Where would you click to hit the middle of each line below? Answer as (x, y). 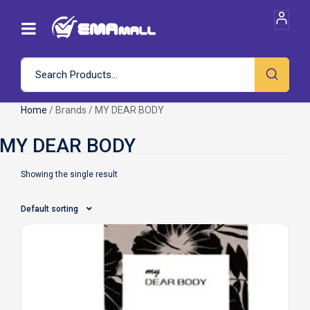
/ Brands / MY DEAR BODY (106, 110)
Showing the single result (69, 174)
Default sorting (49, 209)
